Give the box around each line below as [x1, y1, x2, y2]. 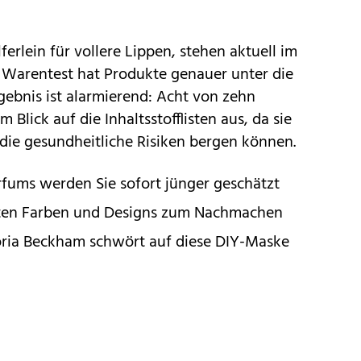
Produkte [104, 61, 171, 88]
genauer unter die [171, 61, 293, 88]
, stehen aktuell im [172, 39, 297, 65]
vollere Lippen [74, 39, 172, 65]
